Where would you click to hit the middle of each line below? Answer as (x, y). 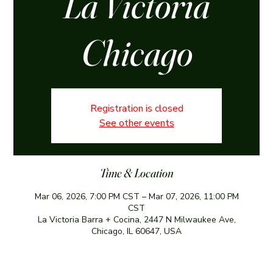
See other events (136, 123)
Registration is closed (136, 108)
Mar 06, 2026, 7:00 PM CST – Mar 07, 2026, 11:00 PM (136, 196)
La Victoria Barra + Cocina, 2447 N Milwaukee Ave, (136, 219)
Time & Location (136, 172)
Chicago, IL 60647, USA (136, 231)
